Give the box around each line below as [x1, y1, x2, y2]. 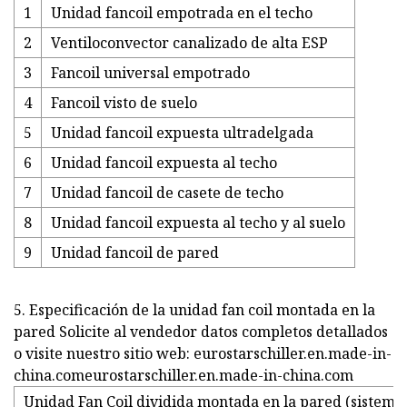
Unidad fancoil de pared [51, 243, 219, 263]
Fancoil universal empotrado [51, 63, 250, 84]
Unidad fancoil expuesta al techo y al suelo [51, 213, 345, 233]
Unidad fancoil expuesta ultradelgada [51, 123, 313, 144]
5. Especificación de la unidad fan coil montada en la [14, 300, 375, 321]
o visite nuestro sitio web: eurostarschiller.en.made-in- [14, 343, 392, 364]
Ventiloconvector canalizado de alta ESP [51, 33, 328, 54]
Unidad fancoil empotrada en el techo [51, 3, 313, 24]
